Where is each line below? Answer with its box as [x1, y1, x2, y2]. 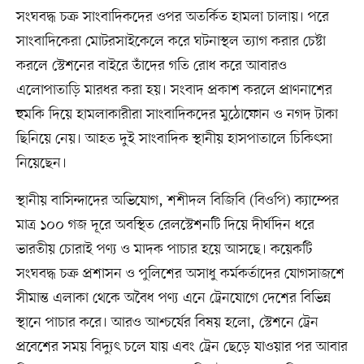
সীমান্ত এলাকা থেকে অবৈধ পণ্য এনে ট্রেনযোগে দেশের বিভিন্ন [15, 288, 331, 308]
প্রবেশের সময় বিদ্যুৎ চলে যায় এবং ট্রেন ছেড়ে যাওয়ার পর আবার [15, 336, 348, 357]
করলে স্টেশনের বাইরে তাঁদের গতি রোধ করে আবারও [15, 55, 287, 76]
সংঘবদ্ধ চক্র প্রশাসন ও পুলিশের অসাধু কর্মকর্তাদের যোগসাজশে [15, 263, 344, 284]
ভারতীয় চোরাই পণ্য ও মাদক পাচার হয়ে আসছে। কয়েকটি [15, 239, 312, 259]
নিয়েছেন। [15, 153, 67, 173]
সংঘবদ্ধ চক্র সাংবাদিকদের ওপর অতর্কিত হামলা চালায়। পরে [15, 6, 329, 27]
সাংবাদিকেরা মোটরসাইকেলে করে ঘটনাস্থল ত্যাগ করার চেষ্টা [15, 31, 326, 51]
